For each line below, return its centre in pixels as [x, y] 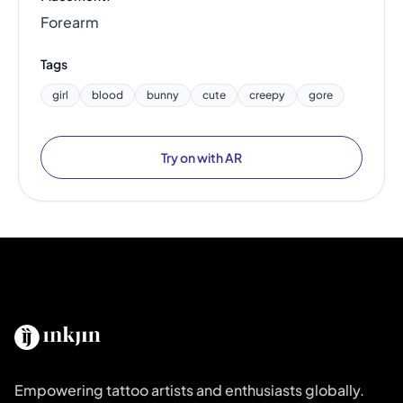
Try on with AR [201, 157]
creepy [267, 94]
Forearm [70, 22]
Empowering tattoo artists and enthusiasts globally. [189, 390]
